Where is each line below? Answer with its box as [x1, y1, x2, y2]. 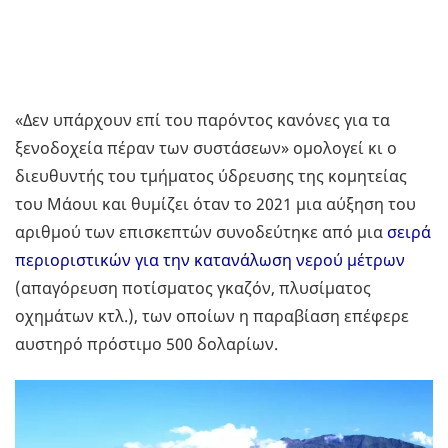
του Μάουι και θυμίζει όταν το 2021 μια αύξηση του [15, 193, 416, 216]
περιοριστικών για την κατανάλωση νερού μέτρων [15, 249, 405, 272]
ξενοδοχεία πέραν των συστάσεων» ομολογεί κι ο [15, 137, 397, 160]
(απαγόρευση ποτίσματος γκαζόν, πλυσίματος [15, 277, 371, 300]
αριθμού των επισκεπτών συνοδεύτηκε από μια [15, 221, 387, 244]
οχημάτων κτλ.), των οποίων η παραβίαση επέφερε [15, 305, 409, 328]
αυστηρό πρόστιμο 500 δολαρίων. [15, 333, 278, 356]
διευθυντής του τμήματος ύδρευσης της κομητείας [15, 165, 407, 188]
